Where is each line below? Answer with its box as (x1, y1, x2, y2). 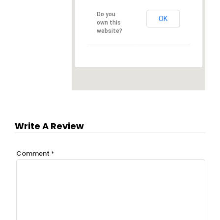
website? (97, 27, 123, 35)
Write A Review (15, 120, 84, 133)
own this (97, 19, 121, 27)
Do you (97, 11, 116, 18)
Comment (16, 148, 51, 158)
